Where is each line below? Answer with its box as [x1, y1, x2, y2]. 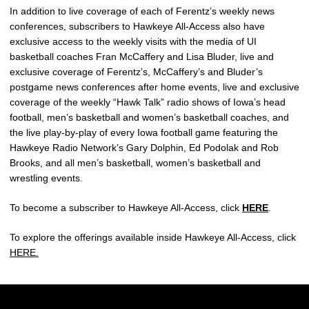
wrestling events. [10, 172, 83, 183]
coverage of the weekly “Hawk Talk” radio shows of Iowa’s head [10, 97, 286, 108]
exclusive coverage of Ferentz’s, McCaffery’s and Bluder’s [10, 66, 263, 77]
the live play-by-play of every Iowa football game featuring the [10, 127, 278, 138]
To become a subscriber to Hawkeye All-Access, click [10, 202, 242, 213]
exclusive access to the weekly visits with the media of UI [10, 36, 257, 47]
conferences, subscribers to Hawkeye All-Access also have [10, 21, 265, 32]
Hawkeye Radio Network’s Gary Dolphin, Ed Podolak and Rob [10, 142, 279, 153]
